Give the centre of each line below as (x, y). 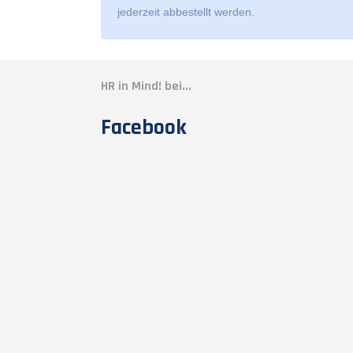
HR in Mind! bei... (146, 86)
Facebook (144, 128)
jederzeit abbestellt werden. (186, 11)
